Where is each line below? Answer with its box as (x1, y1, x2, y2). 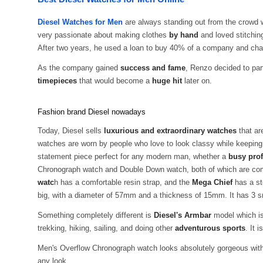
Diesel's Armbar (154, 211, 211, 220)
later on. (182, 76, 212, 85)
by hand (169, 31, 198, 39)
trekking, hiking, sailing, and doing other (38, 224, 175, 232)
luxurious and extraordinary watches (104, 126, 237, 135)
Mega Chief (192, 178, 232, 187)
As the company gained (38, 63, 120, 72)
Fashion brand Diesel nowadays (38, 107, 146, 116)
